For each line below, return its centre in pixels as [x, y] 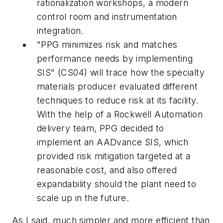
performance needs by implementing [115, 58]
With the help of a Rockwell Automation [120, 114]
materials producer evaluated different [117, 86]
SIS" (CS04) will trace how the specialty [121, 72]
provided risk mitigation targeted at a [114, 156]
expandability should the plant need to [117, 184]
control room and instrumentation [107, 16]
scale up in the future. [86, 198]
